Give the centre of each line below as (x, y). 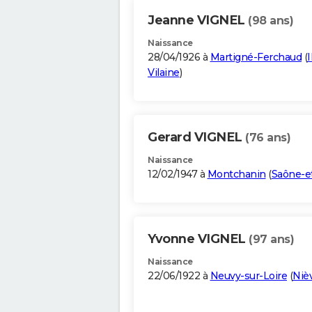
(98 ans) (271, 21)
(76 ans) (268, 138)
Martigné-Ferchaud (256, 57)
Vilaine (164, 73)
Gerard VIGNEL (196, 138)
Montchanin (236, 174)
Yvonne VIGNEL (198, 239)
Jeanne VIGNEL (198, 21)
